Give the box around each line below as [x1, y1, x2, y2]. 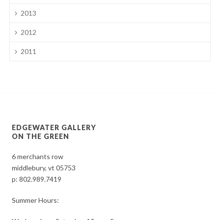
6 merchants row [12, 152, 64, 161]
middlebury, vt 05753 [12, 164, 76, 172]
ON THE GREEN [12, 132, 70, 141]
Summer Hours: [12, 196, 59, 205]
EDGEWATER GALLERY [12, 123, 97, 132]
